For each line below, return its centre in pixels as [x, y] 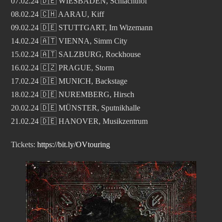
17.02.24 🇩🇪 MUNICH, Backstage [69, 81]
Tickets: [24, 144]
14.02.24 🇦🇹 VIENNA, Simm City [69, 41]
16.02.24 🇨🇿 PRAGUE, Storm [62, 67]
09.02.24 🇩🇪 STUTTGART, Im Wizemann [82, 27]
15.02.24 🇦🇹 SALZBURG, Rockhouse [76, 54]
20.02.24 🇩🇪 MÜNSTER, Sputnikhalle [76, 108]
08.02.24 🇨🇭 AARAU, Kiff [57, 14]
